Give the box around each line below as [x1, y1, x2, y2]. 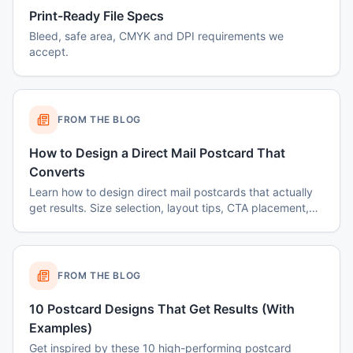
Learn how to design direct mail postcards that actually [29, 185, 313, 199]
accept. [29, 45, 69, 58]
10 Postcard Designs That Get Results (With [29, 301, 295, 317]
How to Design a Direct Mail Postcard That [29, 145, 285, 161]
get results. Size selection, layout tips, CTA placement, [29, 201, 309, 214]
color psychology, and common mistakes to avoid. [29, 217, 288, 230]
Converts [29, 164, 85, 180]
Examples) [29, 320, 92, 336]
